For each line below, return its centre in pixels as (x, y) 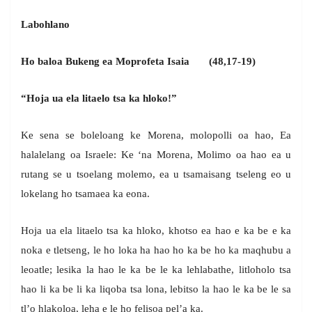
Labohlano (45, 24)
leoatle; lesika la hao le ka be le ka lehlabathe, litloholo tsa (156, 269)
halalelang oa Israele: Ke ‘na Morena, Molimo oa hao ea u (156, 154)
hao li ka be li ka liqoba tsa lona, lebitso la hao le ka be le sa (156, 289)
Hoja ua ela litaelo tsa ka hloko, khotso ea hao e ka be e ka (156, 230)
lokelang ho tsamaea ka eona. (85, 193)
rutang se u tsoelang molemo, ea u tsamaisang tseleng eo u (156, 174)
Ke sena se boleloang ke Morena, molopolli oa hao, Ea (156, 135)
